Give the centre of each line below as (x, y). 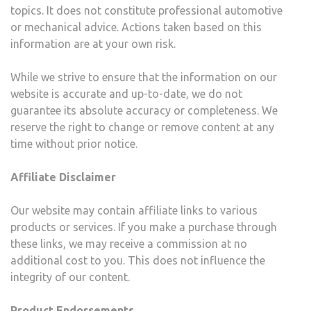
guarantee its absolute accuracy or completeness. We (144, 111)
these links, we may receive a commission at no (129, 244)
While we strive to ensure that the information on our (144, 77)
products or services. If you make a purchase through (144, 227)
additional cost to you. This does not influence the (138, 261)
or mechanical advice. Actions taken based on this (136, 27)
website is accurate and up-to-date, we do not (126, 94)
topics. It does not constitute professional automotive (146, 11)
